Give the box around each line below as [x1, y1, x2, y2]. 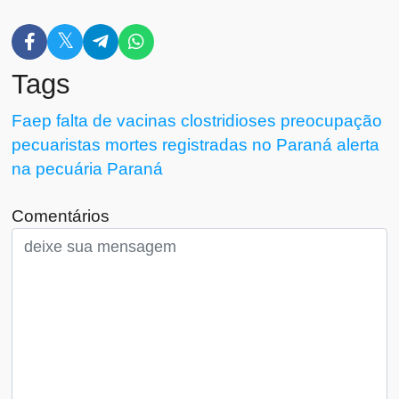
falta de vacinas [56, 110, 177, 130]
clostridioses [181, 110, 277, 130]
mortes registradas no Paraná [105, 134, 333, 154]
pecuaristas [12, 134, 102, 154]
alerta [337, 134, 380, 154]
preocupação [281, 110, 383, 130]
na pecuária [12, 158, 103, 178]
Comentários [12, 205, 110, 225]
